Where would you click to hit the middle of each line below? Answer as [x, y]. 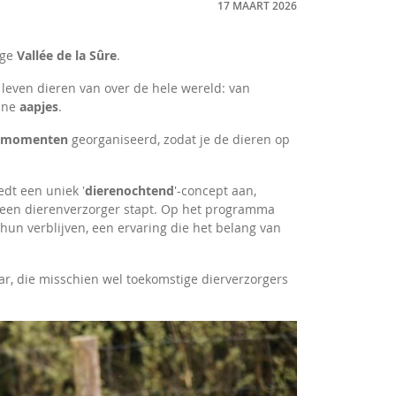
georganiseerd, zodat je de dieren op [179, 139]
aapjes [39, 107]
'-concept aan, [216, 190]
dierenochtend [130, 190]
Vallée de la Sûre [67, 55]
